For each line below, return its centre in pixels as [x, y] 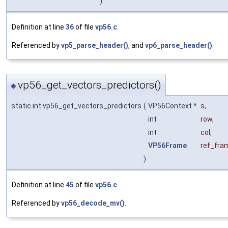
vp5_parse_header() [95, 46]
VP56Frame [167, 145]
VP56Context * [173, 106]
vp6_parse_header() [179, 46]
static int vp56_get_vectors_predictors [76, 106]
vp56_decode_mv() [93, 203]
